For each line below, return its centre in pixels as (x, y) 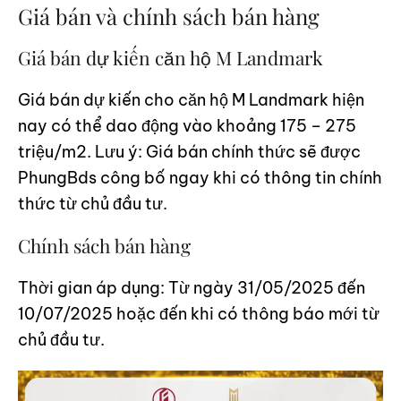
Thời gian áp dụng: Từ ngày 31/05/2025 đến (192, 287)
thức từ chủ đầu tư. (93, 203)
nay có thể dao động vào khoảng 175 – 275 (187, 125)
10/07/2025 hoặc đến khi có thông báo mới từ (199, 313)
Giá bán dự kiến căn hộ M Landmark (171, 57)
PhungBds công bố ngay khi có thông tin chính (200, 177)
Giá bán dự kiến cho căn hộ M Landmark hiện (191, 99)
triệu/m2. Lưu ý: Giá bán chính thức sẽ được (189, 151)
